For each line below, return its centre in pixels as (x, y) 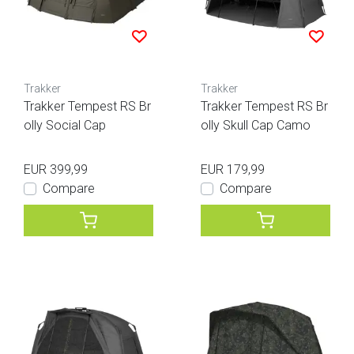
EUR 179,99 (233, 169)
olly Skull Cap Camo (256, 125)
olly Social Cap (65, 125)
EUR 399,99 (56, 169)
